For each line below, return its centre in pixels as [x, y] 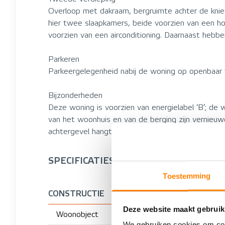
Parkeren [64, 59]
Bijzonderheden [75, 95]
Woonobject [77, 214]
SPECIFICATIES [81, 160]
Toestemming [187, 176]
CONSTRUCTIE [76, 193]
